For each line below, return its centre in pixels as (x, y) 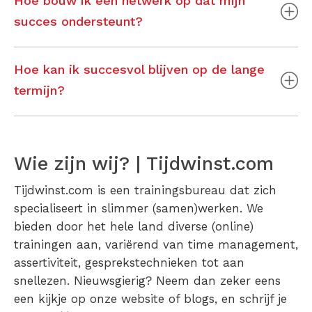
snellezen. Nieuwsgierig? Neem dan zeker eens (147, 281)
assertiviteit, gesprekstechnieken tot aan (129, 263)
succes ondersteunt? (78, 22)
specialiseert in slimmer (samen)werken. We (139, 209)
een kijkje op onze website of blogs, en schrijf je (150, 299)
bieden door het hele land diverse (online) (134, 227)
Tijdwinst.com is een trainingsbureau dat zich (145, 190)
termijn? (39, 91)
